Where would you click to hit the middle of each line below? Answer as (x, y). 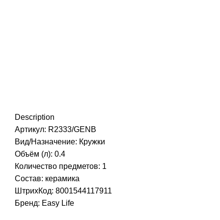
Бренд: (28, 203)
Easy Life (58, 203)
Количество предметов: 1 (61, 166)
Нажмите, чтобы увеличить (145, 29)
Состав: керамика (47, 179)
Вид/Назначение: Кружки (60, 142)
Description (35, 117)
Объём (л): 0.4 (40, 154)
